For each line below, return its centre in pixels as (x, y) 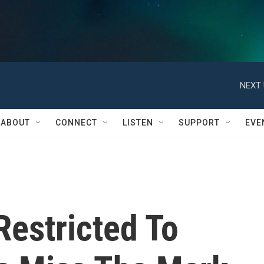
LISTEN (138, 123)
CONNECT (76, 123)
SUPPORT (199, 123)
